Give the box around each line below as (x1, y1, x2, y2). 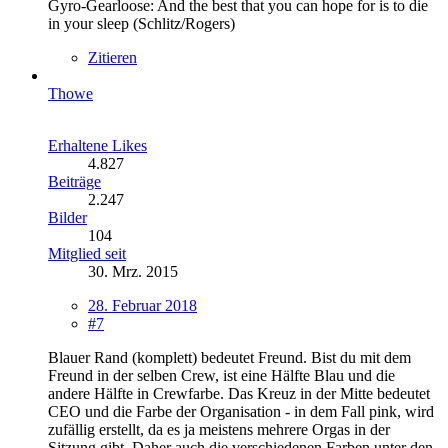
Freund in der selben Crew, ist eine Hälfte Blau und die (48, 366, 395, 384)
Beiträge (48, 172, 101, 190)
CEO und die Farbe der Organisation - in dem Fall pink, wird (48, 402, 434, 420)
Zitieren (88, 48, 137, 66)
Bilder (48, 208, 87, 226)
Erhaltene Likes (48, 136, 147, 154)
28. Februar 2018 (88, 296, 197, 314)
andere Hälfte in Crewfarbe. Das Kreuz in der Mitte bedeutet (48, 384, 430, 402)
